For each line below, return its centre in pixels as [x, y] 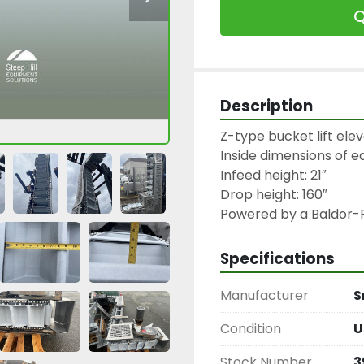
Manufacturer [264, 295]
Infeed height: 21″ [273, 175]
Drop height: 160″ [274, 195]
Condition [251, 329]
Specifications [277, 259]
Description [266, 106]
